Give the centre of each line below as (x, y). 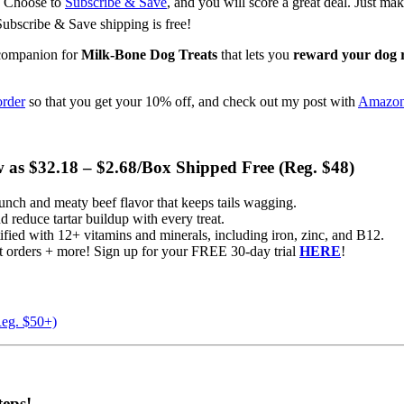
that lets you (255, 55)
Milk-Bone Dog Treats (149, 55)
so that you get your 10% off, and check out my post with (192, 102)
